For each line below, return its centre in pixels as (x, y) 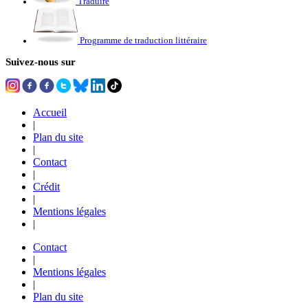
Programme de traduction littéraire (143, 41)
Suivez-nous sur (41, 62)
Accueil (50, 113)
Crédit (46, 187)
